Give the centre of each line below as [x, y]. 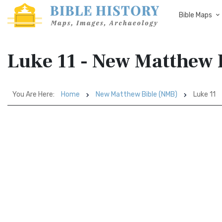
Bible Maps [195, 15]
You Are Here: [33, 94]
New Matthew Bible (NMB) [137, 94]
